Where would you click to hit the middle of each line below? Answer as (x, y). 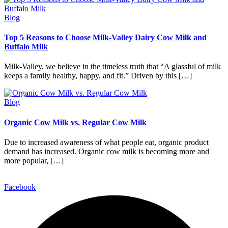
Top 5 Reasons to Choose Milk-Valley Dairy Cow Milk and (105, 38)
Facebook (20, 187)
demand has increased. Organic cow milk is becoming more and (107, 151)
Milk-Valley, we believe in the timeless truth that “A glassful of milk (112, 67)
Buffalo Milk (26, 47)
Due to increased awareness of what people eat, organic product (106, 142)
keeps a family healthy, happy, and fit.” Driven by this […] (98, 76)
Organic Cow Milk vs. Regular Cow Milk (75, 122)
